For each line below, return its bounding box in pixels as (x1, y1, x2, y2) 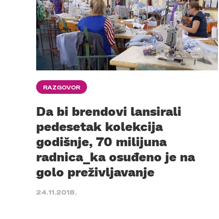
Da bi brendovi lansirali (36, 103, 181, 119)
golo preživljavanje (36, 163, 154, 179)
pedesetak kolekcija (36, 118, 163, 134)
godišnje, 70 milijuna (36, 133, 167, 149)
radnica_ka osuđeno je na (36, 148, 195, 164)
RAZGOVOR (43, 84, 80, 91)
